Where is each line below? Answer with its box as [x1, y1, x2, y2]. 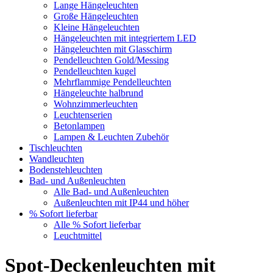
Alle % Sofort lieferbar [54, 219, 141, 230]
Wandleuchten [29, 154, 84, 164]
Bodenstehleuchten [29, 165, 102, 175]
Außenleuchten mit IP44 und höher [54, 197, 189, 208]
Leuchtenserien [54, 110, 112, 120]
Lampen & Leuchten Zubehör [54, 132, 169, 142]
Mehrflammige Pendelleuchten [54, 77, 171, 87]
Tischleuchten [29, 143, 82, 153]
